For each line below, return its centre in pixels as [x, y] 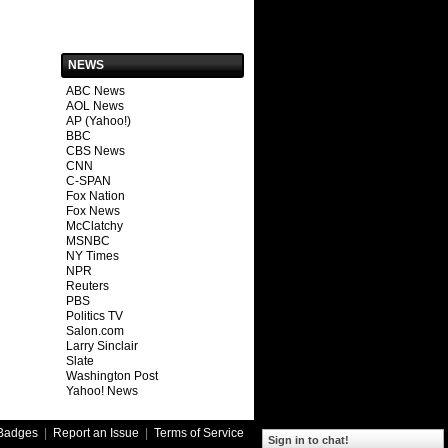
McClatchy [94, 225]
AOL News [94, 105]
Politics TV [94, 315]
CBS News [95, 150]
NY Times [92, 255]
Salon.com [94, 330]
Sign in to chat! [308, 440]
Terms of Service [198, 432]
